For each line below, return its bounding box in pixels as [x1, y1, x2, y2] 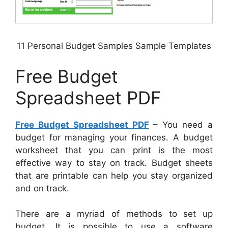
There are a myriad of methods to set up [15, 209, 213, 219]
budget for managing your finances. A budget [15, 132, 213, 142]
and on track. [15, 183, 69, 193]
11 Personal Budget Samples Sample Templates [17, 41, 211, 51]
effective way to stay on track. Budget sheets [15, 157, 213, 168]
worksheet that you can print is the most [15, 145, 213, 155]
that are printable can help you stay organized [15, 170, 213, 181]
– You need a [149, 119, 213, 130]
